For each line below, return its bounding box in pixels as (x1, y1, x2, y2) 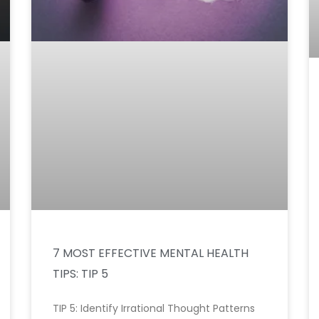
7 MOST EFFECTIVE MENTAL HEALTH (53, 245, 249, 262)
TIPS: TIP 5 (53, 266, 108, 283)
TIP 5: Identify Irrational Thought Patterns (53, 301, 255, 316)
